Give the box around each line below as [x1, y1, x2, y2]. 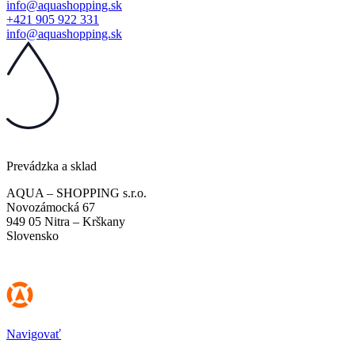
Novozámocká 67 [6, 200, 95, 214]
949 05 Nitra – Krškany [6, 214, 125, 228]
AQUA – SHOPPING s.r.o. [6, 185, 147, 200]
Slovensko [6, 228, 59, 242]
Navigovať [6, 326, 61, 341]
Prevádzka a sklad [6, 158, 97, 173]
